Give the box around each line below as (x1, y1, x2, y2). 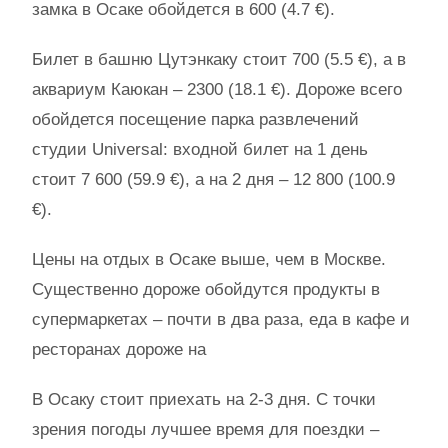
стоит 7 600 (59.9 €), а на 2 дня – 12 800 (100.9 (32, 170, 395, 189)
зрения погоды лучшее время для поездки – (32, 420, 379, 439)
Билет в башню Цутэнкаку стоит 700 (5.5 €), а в (32, 50, 406, 69)
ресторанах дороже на (32, 340, 206, 359)
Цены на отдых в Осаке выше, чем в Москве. (32, 250, 386, 269)
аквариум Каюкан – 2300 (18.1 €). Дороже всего (32, 80, 402, 99)
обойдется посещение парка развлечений (32, 110, 359, 129)
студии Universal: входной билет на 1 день (32, 140, 368, 159)
